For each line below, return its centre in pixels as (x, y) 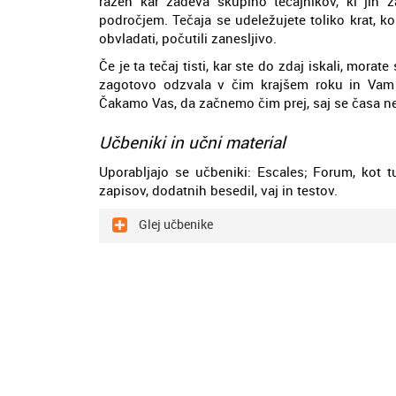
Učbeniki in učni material (192, 141)
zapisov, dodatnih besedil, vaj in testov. (218, 190)
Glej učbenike (175, 224)
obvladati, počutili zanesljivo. (188, 38)
